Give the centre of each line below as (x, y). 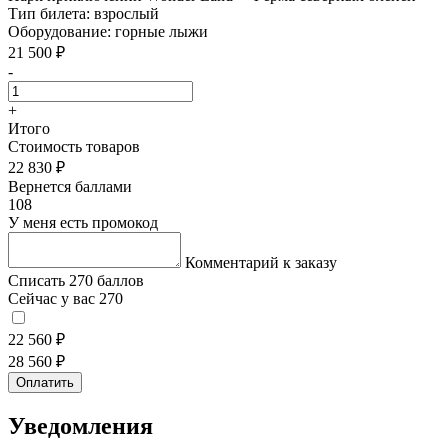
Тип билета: (51, 14)
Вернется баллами (70, 187)
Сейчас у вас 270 (65, 299)
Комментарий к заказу (261, 263)
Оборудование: (61, 32)
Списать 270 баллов (76, 281)
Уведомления (80, 426)
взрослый (126, 14)
